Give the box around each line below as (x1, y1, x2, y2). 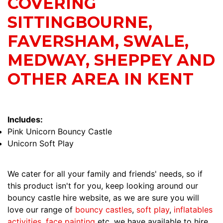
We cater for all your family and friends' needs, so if (7, 169, 203, 179)
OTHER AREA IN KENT (7, 69, 194, 89)
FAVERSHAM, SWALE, (7, 31, 189, 51)
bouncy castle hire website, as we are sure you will (7, 193, 199, 203)
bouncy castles (75, 205, 132, 215)
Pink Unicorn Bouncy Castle (7, 126, 112, 137)
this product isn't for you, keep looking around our (7, 181, 198, 191)
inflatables (174, 205, 213, 215)
